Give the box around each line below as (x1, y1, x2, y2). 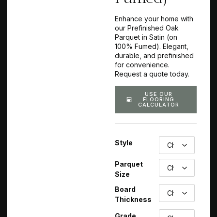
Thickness (115, 195, 152, 203)
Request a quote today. (115, 70, 189, 78)
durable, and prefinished (115, 51, 194, 60)
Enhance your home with (115, 15, 193, 23)
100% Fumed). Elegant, (115, 42, 188, 51)
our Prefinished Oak (115, 24, 179, 32)
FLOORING (142, 95, 174, 103)
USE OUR (144, 90, 172, 97)
